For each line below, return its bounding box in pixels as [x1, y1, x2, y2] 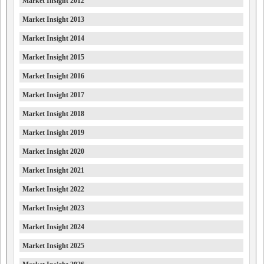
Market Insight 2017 [22, 91, 84, 100]
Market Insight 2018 [22, 110, 84, 118]
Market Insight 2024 [22, 223, 84, 232]
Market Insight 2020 [22, 147, 84, 156]
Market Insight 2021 [22, 166, 84, 175]
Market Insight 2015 [22, 53, 84, 62]
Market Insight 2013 [22, 15, 84, 24]
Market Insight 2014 [22, 34, 84, 43]
